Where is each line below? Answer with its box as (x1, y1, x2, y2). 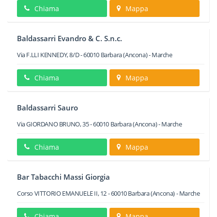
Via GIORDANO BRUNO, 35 (17, 120, 89, 128)
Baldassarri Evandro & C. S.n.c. (17, 33, 122, 43)
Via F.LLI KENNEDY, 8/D (17, 50, 79, 59)
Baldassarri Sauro (17, 103, 78, 112)
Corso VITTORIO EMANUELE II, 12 (17, 189, 107, 198)
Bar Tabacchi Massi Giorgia (17, 172, 110, 182)
